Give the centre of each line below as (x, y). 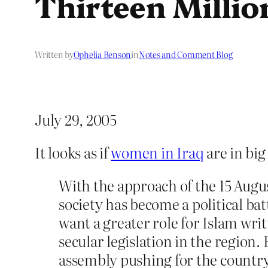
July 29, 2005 (76, 120)
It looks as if (73, 153)
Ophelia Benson (102, 55)
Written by (54, 55)
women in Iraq (157, 153)
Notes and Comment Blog (185, 55)
